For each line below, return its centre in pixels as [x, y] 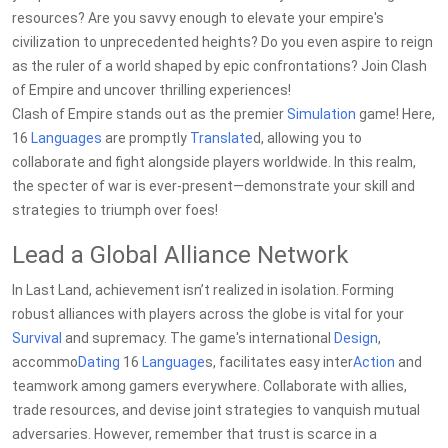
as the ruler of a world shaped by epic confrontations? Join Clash [219, 66]
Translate [221, 138]
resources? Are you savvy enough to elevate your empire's [198, 18]
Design [356, 338]
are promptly [146, 138]
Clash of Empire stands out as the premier [149, 114]
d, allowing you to [307, 138]
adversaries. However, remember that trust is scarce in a [194, 434]
